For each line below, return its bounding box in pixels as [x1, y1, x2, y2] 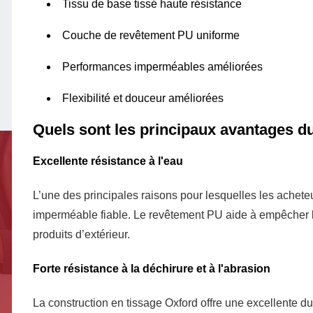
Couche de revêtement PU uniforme [62, 29, 240, 42]
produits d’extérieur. [33, 228, 130, 241]
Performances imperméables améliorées [62, 61, 263, 73]
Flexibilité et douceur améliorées [62, 92, 224, 105]
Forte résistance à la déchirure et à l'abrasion [33, 263, 270, 275]
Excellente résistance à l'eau [33, 155, 183, 168]
